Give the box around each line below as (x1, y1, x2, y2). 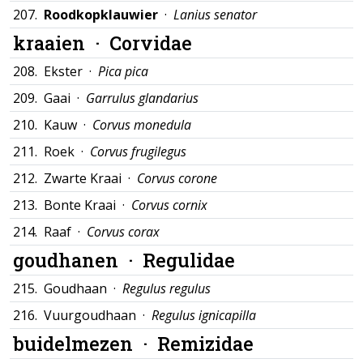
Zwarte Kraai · (44, 169, 137, 187)
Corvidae (109, 30, 192, 55)
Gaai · (44, 89, 86, 107)
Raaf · (44, 223, 87, 241)
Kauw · (44, 116, 92, 134)
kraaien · (13, 30, 109, 55)
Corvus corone (137, 169, 217, 187)
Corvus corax (87, 223, 160, 241)
